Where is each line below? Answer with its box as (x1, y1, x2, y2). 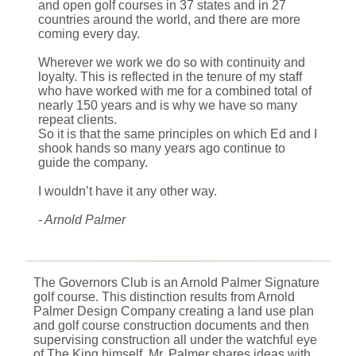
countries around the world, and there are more (38, 12, 300, 26)
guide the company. (38, 155, 148, 169)
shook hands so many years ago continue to (38, 141, 285, 155)
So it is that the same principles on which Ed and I (38, 126, 317, 141)
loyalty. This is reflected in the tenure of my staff (38, 69, 302, 83)
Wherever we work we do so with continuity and (38, 55, 305, 69)
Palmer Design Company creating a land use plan (33, 304, 314, 318)
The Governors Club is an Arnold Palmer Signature (33, 275, 319, 289)
